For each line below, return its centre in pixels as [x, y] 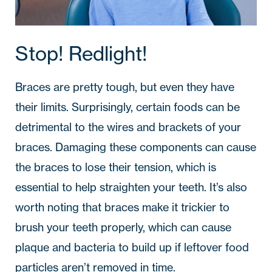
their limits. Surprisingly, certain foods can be [127, 107]
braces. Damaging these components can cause [136, 147]
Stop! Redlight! [81, 53]
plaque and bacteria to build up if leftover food [132, 247]
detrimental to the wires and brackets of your [128, 127]
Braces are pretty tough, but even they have [125, 87]
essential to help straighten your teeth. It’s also [131, 187]
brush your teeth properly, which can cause [123, 227]
